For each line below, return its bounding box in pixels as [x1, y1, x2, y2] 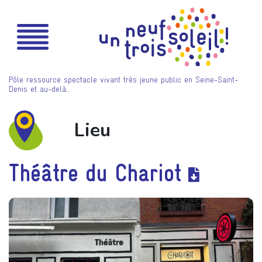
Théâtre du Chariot [9, 158, 188, 187]
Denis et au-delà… [9, 83, 71, 94]
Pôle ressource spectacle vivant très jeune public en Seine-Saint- [9, 74, 238, 84]
